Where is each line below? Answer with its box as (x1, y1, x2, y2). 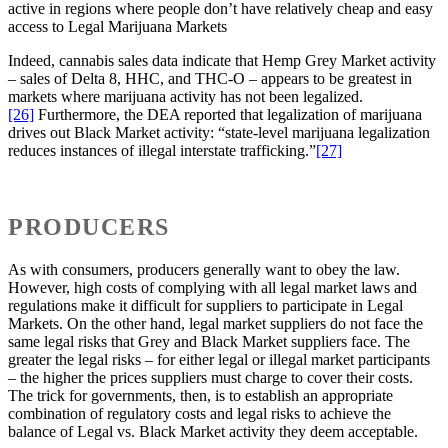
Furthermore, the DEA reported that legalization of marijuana (34, 106, 422, 124)
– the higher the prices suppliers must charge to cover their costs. (8, 369, 413, 387)
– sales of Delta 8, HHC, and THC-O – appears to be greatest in (8, 70, 412, 88)
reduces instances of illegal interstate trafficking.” (8, 142, 316, 160)
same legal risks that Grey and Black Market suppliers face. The (8, 333, 410, 351)
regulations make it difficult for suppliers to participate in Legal (8, 297, 403, 315)
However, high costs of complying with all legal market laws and (8, 279, 417, 297)
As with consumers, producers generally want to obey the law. (8, 261, 400, 279)
